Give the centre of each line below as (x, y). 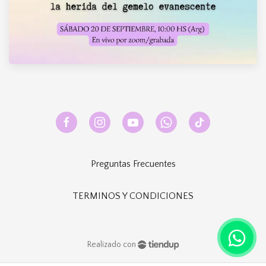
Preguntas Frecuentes (133, 164)
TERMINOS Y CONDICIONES (133, 196)
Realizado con (111, 245)
